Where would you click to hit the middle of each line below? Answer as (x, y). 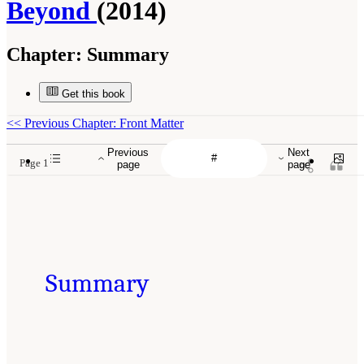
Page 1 (34, 163)
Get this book (93, 93)
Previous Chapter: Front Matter (102, 123)
